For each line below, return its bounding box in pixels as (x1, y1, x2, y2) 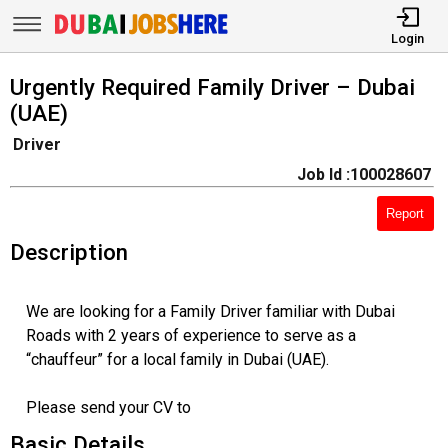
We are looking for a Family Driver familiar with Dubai (25, 301, 395, 321)
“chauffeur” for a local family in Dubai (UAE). (25, 349, 329, 369)
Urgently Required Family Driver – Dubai (9, 73, 415, 100)
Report (386, 205, 425, 221)
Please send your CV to (25, 397, 191, 417)
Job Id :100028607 (296, 165, 431, 185)
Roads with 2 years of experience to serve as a (25, 325, 356, 345)
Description (9, 238, 128, 265)
